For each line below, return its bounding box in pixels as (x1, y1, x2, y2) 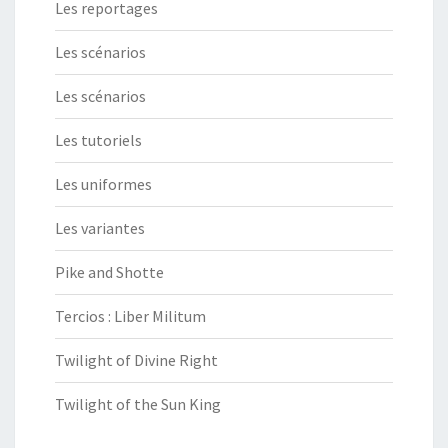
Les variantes (55, 218, 145, 239)
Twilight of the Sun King (55, 394, 221, 415)
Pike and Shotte (55, 262, 164, 283)
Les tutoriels (55, 130, 142, 151)
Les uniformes (55, 174, 152, 195)
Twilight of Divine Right (55, 350, 218, 371)
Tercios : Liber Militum (55, 306, 206, 327)
